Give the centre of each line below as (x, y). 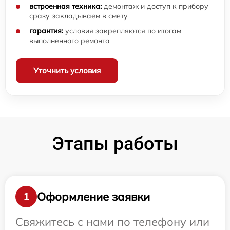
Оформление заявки (93, 196)
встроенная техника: (65, 6)
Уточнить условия (67, 71)
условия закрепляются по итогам (122, 31)
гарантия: (46, 31)
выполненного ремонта (70, 41)
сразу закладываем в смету (79, 16)
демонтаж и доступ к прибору (155, 6)
